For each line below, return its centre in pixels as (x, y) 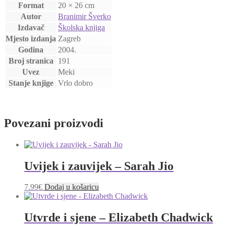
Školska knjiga (81, 27)
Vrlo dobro (75, 83)
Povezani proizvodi (54, 123)
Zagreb (69, 38)
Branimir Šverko (84, 16)
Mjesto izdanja (31, 38)
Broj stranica (31, 61)
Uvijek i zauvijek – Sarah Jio (99, 166)
